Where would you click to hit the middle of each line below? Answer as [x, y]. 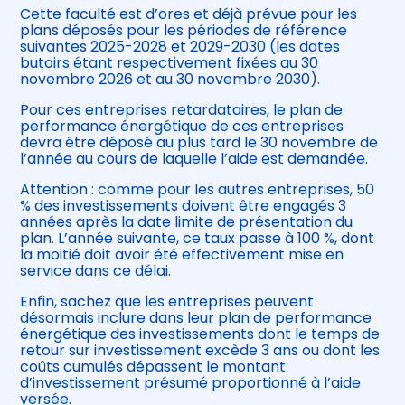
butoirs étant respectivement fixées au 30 [170, 63]
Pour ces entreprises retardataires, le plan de [182, 110]
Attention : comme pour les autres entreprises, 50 [198, 190]
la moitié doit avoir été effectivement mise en [182, 255]
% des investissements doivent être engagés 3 [184, 206]
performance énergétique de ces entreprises [182, 127]
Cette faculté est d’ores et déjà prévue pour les [189, 14]
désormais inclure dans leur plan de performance [196, 318]
